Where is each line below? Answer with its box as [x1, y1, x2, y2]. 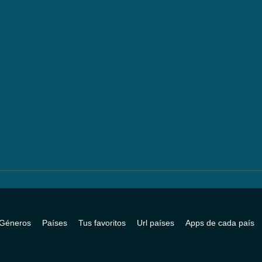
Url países [137, 218, 174, 227]
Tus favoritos [78, 218, 126, 227]
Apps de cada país [185, 218, 254, 227]
